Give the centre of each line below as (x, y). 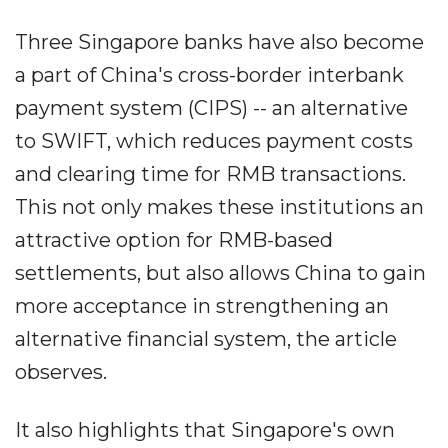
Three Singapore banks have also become (219, 41)
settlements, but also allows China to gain (220, 272)
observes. (61, 371)
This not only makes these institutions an (219, 206)
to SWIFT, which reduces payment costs (214, 140)
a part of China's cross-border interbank (209, 74)
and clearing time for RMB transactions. (210, 173)
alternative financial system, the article (206, 338)
